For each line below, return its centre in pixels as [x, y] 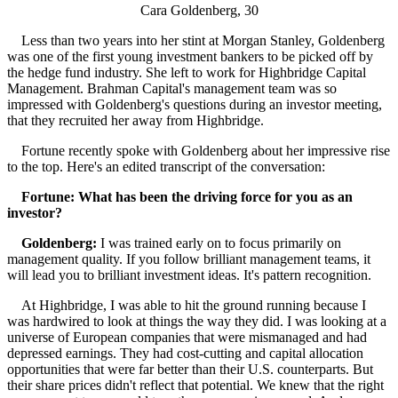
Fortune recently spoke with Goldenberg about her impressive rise [199, 150]
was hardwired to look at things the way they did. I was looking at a [197, 321]
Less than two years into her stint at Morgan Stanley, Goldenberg [196, 40]
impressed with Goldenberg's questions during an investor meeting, [195, 104]
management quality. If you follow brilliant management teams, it [189, 259]
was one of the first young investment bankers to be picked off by [190, 56]
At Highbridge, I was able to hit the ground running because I [187, 305]
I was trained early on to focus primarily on [219, 243]
